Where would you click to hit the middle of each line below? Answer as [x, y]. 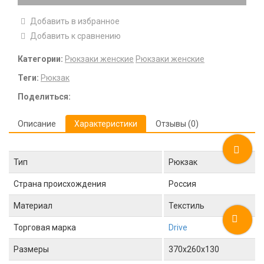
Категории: [40, 59]
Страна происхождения [60, 184]
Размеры [31, 249]
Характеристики [106, 124]
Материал [33, 206]
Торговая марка [45, 227]
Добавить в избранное [75, 21]
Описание [37, 124]
